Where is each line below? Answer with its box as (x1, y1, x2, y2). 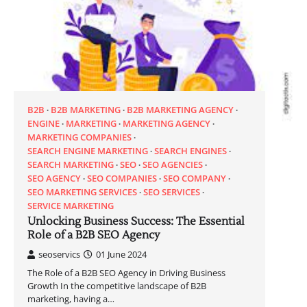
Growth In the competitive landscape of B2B (27, 280, 206, 293)
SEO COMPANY (163, 172, 226, 185)
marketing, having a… (27, 293, 114, 306)
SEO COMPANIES (87, 172, 157, 185)
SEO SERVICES (143, 186, 200, 199)
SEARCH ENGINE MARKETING (27, 145, 148, 158)
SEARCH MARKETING (27, 158, 114, 171)
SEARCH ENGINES (154, 145, 227, 158)
